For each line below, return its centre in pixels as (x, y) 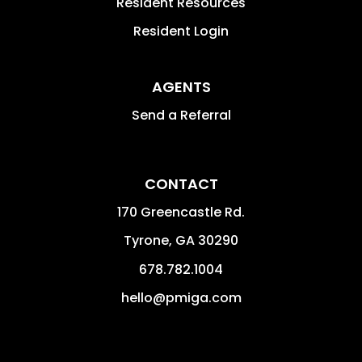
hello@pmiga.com (181, 298)
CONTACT (181, 184)
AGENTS (181, 87)
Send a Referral (181, 115)
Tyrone (146, 240)
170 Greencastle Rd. (181, 212)
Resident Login (181, 31)
